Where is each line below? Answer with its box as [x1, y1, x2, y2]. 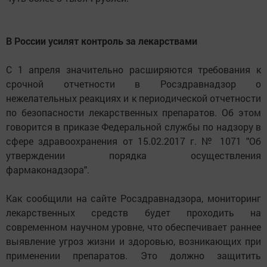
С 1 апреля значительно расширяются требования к [6, 63, 261, 76]
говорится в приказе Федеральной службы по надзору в [6, 120, 261, 133]
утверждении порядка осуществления [6, 149, 261, 162]
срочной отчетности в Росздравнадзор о [6, 77, 261, 91]
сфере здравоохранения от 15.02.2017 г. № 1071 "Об [6, 135, 261, 148]
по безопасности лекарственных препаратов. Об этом [6, 106, 261, 119]
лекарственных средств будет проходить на [6, 206, 261, 219]
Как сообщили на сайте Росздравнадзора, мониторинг [6, 192, 261, 205]
